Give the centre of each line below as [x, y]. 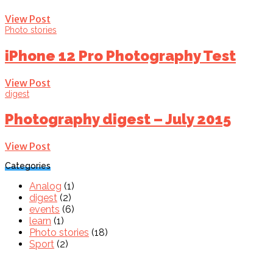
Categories [28, 166]
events [44, 210]
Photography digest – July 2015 [118, 119]
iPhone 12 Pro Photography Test [120, 55]
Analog [45, 186]
